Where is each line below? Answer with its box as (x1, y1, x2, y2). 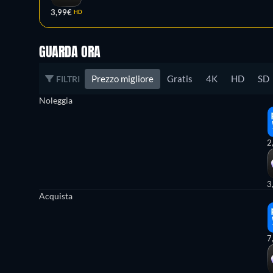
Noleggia (39, 95, 73, 105)
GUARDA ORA (39, 46, 101, 60)
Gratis (167, 73, 193, 84)
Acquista (39, 191, 73, 201)
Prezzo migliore (91, 73, 154, 84)
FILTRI (56, 73, 80, 84)
